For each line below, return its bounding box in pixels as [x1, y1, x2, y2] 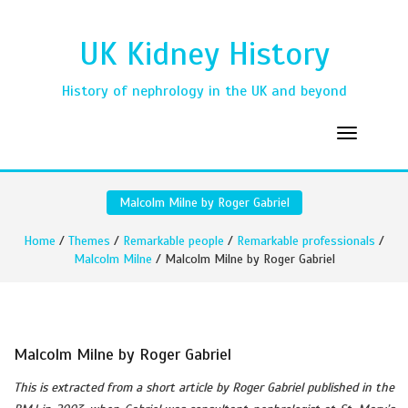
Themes [68, 233, 110, 249]
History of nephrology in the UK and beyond [61, 82, 347, 100]
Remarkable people [123, 233, 224, 249]
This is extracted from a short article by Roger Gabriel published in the [14, 380, 394, 395]
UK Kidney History [78, 34, 330, 74]
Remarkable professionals [237, 233, 375, 249]
